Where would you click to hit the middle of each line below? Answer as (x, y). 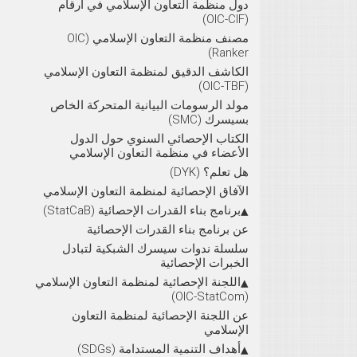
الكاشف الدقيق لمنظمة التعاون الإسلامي (146, 71)
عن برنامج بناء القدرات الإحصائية (168, 229)
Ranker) (230, 52)
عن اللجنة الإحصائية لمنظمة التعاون (160, 315)
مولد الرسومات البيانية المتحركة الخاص (149, 105)
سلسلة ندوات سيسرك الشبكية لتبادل (155, 248)
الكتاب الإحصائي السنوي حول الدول (159, 138)
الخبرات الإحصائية (204, 263)
